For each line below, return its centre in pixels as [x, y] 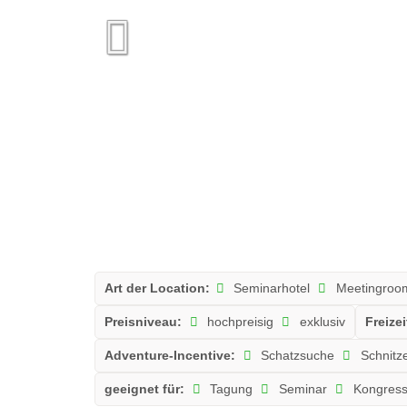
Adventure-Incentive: [169, 355]
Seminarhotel [270, 288]
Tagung [230, 388]
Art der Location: [157, 288]
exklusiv [321, 321]
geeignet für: [144, 388]
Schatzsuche [296, 355]
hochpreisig [239, 321]
